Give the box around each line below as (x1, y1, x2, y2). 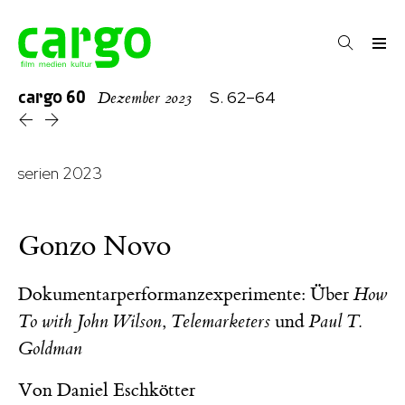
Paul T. (309, 309, 363, 333)
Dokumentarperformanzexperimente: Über (18, 282, 353, 306)
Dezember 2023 (98, 89, 192, 108)
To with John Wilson (18, 309, 162, 333)
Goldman (18, 336, 82, 360)
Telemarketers (171, 309, 270, 333)
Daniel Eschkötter (57, 378, 195, 401)
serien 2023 (18, 163, 102, 184)
